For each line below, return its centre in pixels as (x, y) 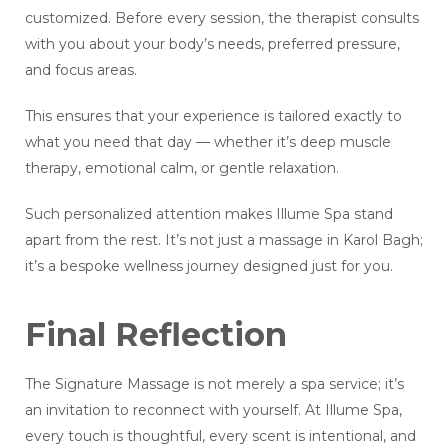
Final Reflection (156, 335)
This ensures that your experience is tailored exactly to (213, 116)
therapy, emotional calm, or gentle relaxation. (182, 168)
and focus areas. (81, 70)
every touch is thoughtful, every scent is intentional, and (220, 436)
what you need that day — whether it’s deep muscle (208, 142)
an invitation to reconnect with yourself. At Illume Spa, (213, 410)
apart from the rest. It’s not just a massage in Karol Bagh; (224, 240)
